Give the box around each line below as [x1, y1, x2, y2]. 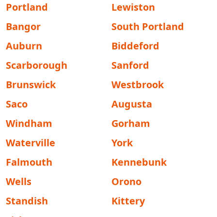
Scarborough [6, 59, 67, 72]
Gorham [111, 117, 150, 130]
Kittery [111, 194, 145, 207]
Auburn [6, 39, 42, 52]
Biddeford [111, 39, 159, 52]
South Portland [111, 20, 184, 33]
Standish [6, 194, 48, 207]
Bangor [6, 20, 41, 33]
